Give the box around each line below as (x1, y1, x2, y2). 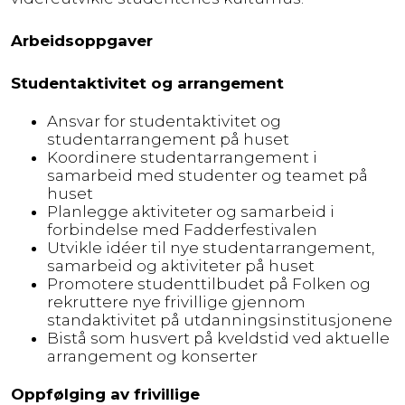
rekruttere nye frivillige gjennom (47, 292, 306, 311)
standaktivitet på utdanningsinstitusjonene (47, 310, 392, 329)
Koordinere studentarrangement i (47, 147, 317, 166)
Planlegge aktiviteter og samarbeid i (47, 202, 334, 221)
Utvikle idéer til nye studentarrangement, (47, 238, 374, 257)
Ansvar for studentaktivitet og (47, 111, 281, 130)
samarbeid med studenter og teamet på (47, 165, 368, 184)
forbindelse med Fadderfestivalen (47, 220, 317, 239)
